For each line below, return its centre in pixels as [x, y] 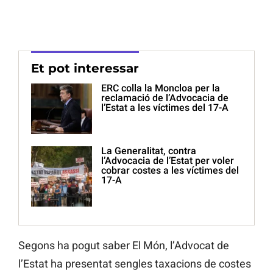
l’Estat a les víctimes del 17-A [165, 108]
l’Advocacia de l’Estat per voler [168, 161]
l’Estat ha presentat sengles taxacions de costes [135, 264]
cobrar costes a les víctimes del [170, 171]
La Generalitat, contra [149, 151]
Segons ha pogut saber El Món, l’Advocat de [124, 246]
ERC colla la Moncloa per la [161, 88]
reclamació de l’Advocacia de [165, 98]
